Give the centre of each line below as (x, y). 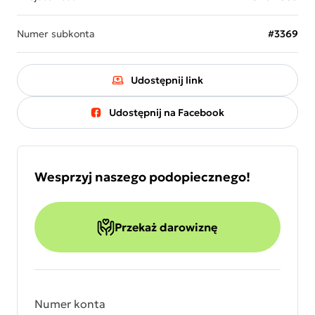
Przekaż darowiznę (166, 227)
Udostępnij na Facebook (167, 112)
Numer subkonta (56, 34)
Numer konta (70, 304)
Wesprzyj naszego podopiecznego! (142, 177)
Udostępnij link (167, 80)
